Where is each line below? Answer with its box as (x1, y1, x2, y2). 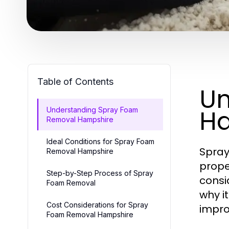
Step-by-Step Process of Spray (47, 168, 153, 177)
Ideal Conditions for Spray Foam (47, 136, 154, 146)
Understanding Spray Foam (47, 105, 138, 114)
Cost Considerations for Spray (47, 200, 148, 209)
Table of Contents (37, 76, 113, 87)
